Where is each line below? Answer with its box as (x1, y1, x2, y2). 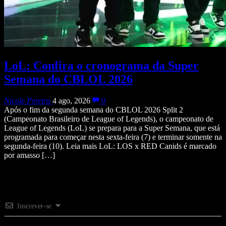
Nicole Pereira (4, 96, 50, 105)
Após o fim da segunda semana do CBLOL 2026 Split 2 (4, 105, 183, 114)
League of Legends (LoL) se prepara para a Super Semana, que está (4, 123, 220, 132)
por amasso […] (4, 150, 55, 159)
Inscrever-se (17, 202, 51, 210)
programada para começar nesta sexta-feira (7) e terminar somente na (4, 132, 222, 141)
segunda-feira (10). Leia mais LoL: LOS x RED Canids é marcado (4, 141, 216, 150)
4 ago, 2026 (52, 96, 90, 105)
